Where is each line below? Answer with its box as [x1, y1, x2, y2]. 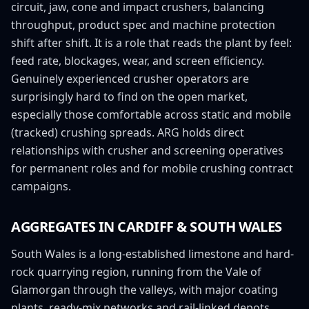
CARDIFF [117, 217, 174, 236]
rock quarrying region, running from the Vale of [11, 263, 261, 279]
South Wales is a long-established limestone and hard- [11, 246, 294, 261]
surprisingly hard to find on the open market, [11, 88, 248, 104]
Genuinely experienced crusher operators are [11, 70, 249, 86]
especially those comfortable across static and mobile [11, 106, 291, 122]
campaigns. [11, 178, 71, 194]
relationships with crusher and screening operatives [11, 142, 283, 158]
